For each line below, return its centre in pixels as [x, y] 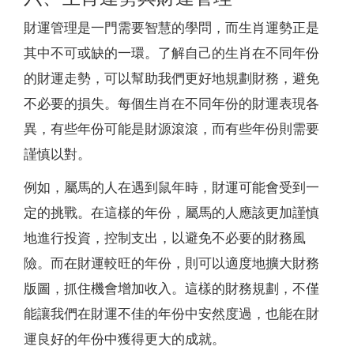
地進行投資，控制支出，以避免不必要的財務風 [165, 238]
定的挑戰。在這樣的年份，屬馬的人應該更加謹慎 [171, 213]
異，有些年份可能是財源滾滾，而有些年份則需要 [171, 129]
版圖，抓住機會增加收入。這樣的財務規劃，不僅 [171, 288]
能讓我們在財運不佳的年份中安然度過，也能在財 [171, 314]
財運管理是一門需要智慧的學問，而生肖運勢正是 [171, 28]
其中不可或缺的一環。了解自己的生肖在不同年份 [171, 53]
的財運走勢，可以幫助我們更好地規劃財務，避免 [171, 78]
